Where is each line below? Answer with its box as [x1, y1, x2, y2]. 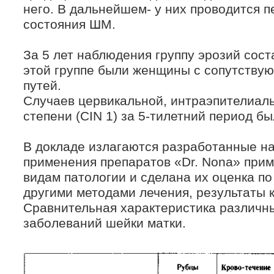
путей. [23, 78, 61, 93]
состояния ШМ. [23, 17, 116, 32]
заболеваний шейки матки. [23, 216, 186, 231]
